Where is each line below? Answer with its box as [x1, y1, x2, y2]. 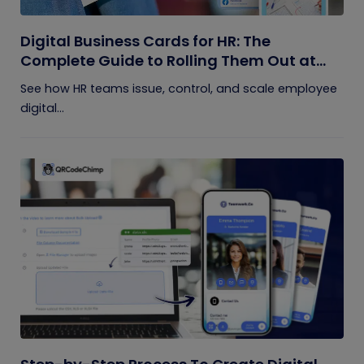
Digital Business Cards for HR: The [20, 31, 271, 51]
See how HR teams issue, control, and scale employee [20, 80, 337, 97]
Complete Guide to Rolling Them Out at [20, 50, 316, 71]
